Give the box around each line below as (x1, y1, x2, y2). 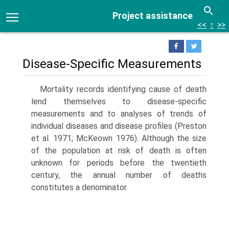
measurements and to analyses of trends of (31, 109, 207, 119)
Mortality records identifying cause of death (40, 84, 207, 94)
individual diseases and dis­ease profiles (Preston (31, 121, 207, 131)
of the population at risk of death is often (31, 146, 207, 155)
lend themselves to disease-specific (31, 97, 207, 106)
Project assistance (112, 10, 193, 21)
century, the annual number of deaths (31, 170, 207, 180)
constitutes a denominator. (31, 182, 128, 192)
